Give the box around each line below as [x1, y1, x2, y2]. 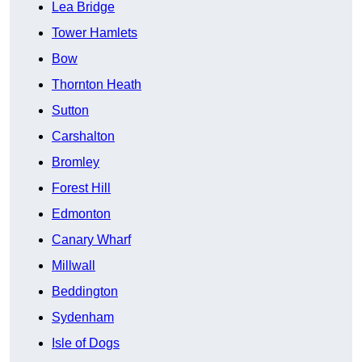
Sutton [52, 103, 89, 118]
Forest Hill [52, 181, 111, 196]
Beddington [52, 284, 118, 299]
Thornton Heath [52, 78, 141, 92]
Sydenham [52, 310, 114, 325]
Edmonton [52, 207, 111, 221]
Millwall [52, 259, 95, 273]
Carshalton [52, 129, 115, 144]
